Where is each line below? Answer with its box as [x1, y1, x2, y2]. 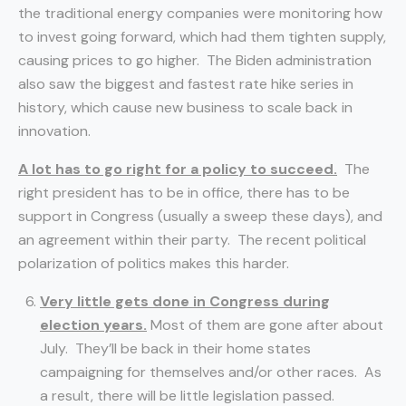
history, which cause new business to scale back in [18, 98, 353, 117]
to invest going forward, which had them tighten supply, [18, 27, 386, 46]
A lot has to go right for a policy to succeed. [18, 159, 337, 179]
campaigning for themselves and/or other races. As [40, 362, 382, 382]
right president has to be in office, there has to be [18, 183, 350, 202]
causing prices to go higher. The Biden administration [18, 51, 372, 70]
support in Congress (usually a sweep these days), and [18, 207, 382, 226]
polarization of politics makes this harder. [18, 254, 289, 273]
